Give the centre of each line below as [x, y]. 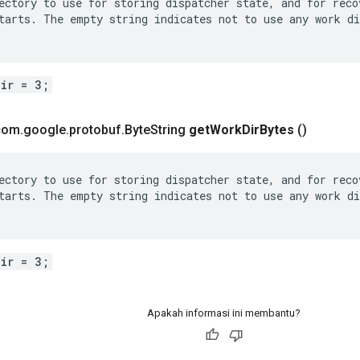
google [45, 129]
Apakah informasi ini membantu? [224, 313]
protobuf [95, 129]
